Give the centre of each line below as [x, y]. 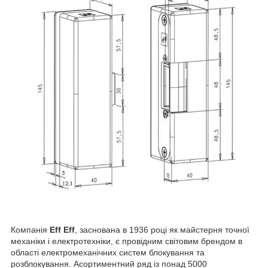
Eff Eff [62, 229]
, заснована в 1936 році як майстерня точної [162, 229]
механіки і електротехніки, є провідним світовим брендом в [127, 241]
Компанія [30, 229]
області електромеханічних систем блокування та [108, 252]
